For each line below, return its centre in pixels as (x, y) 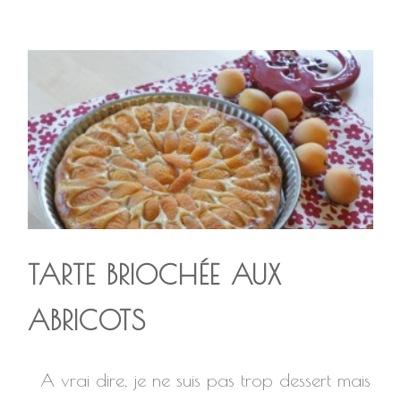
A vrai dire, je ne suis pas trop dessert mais (200, 380)
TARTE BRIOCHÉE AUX (155, 274)
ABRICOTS (87, 320)
